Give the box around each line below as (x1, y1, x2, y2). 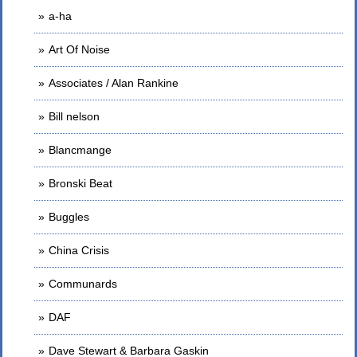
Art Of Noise (49, 43, 110, 56)
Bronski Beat (49, 177, 112, 190)
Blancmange (49, 143, 112, 156)
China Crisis (49, 244, 109, 257)
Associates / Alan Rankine (49, 76, 178, 89)
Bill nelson (49, 110, 100, 123)
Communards (49, 277, 117, 290)
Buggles (49, 210, 89, 223)
